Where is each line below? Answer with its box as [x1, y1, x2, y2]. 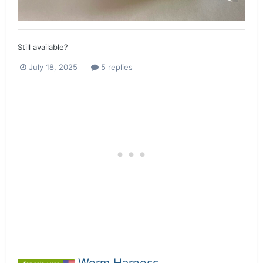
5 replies [99, 62, 133, 72]
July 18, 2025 [29, 62, 77, 72]
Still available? [18, 42, 68, 52]
